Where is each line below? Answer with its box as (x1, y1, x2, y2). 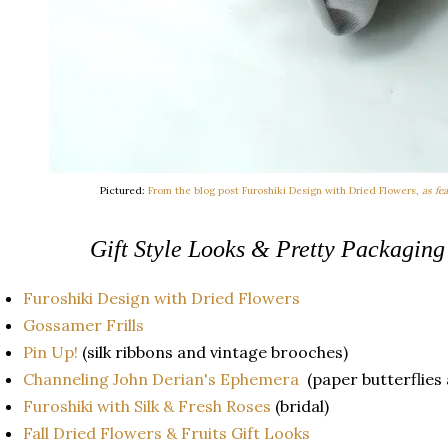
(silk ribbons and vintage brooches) (82, 341, 348, 362)
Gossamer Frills (23, 314, 148, 335)
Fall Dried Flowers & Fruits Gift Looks (23, 422, 314, 443)
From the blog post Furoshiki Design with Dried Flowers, (147, 183, 422, 197)
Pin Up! (23, 341, 82, 362)
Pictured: (99, 183, 148, 197)
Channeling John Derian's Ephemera (23, 368, 299, 389)
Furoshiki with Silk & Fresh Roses (23, 395, 275, 416)
